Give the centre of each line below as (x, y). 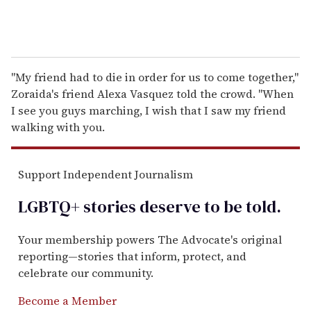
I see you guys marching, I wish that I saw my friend (149, 110)
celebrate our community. (86, 272)
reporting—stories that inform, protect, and (132, 256)
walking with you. (58, 127)
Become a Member (67, 300)
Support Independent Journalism (106, 174)
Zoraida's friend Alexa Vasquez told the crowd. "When (152, 93)
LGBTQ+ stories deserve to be (130, 206)
